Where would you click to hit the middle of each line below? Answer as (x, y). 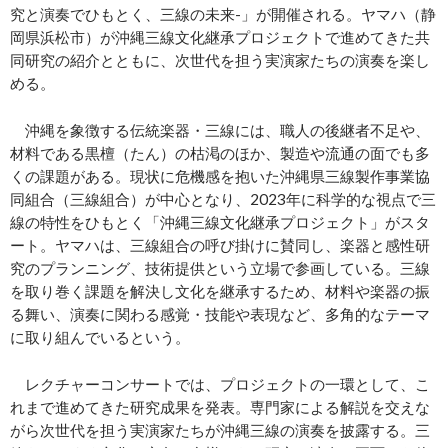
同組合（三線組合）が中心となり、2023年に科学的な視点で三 (223, 199)
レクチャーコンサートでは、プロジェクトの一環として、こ (220, 384)
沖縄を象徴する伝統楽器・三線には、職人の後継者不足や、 (220, 130)
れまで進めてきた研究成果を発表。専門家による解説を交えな (220, 407)
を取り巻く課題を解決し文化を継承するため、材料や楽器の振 (220, 291)
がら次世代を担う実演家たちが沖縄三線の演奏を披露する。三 (220, 430)
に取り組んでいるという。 (100, 337)
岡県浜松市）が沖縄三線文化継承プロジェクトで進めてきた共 (220, 37)
